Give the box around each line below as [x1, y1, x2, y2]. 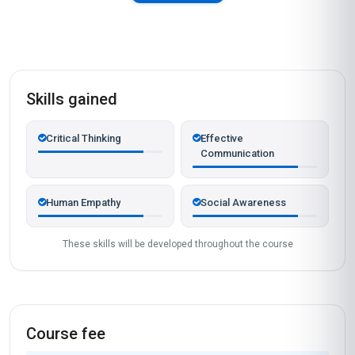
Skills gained [26, 90, 117, 109]
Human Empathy [46, 197, 120, 208]
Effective [200, 132, 243, 144]
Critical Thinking [46, 132, 121, 144]
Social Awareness [200, 197, 286, 208]
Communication [200, 147, 274, 159]
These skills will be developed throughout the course [62, 239, 293, 250]
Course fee [26, 324, 105, 343]
